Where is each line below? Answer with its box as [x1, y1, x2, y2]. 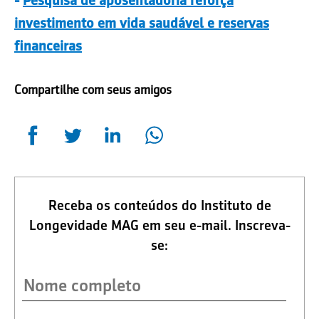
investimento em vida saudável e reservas [14, 15, 269, 31]
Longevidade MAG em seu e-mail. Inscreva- [28, 217, 291, 234]
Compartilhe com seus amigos [14, 83, 172, 98]
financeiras [14, 38, 82, 54]
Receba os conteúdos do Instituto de [48, 197, 271, 214]
